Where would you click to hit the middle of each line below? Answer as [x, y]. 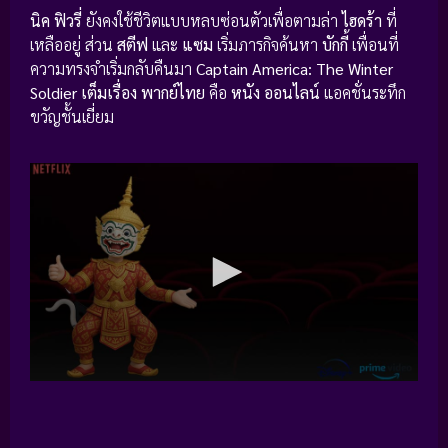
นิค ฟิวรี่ [56, 20]
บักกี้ [335, 44]
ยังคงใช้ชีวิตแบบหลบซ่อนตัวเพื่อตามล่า [212, 20]
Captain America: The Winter [294, 68]
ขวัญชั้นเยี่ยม [72, 116]
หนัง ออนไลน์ [275, 92]
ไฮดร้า [362, 20]
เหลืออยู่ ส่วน [73, 44]
